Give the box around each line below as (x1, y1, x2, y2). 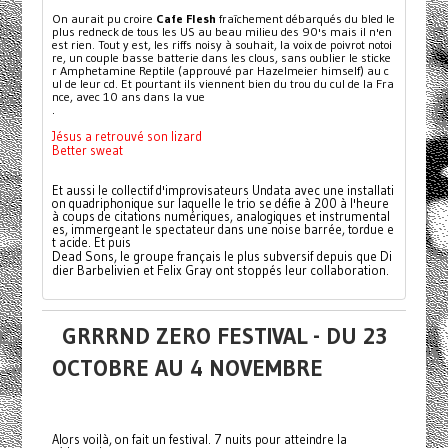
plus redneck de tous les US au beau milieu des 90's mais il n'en (52, 23, 393, 39)
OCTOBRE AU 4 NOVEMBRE (51, 354, 323, 382)
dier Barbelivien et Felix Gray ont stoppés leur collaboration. (52, 261, 390, 278)
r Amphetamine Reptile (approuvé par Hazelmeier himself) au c (52, 62, 390, 78)
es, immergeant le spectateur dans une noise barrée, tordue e (52, 221, 395, 237)
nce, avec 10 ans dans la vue (52, 88, 206, 104)
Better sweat (52, 141, 124, 158)
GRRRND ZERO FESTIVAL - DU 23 (61, 322, 387, 350)
